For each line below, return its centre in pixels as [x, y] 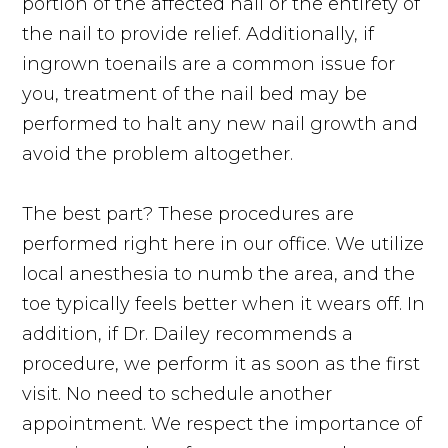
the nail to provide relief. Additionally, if [198, 33]
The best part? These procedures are [188, 213]
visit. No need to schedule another [177, 393]
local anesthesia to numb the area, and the [219, 273]
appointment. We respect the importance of [222, 423]
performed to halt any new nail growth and [220, 123]
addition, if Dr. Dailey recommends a [188, 333]
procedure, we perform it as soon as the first [221, 363]
